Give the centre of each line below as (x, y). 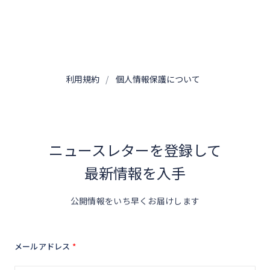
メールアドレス (42, 246)
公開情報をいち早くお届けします (135, 201)
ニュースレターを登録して (135, 150)
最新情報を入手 (135, 173)
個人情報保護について (158, 79)
